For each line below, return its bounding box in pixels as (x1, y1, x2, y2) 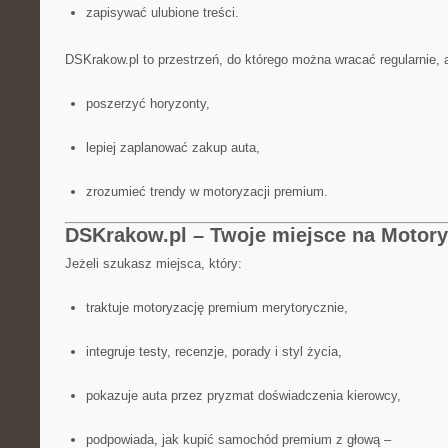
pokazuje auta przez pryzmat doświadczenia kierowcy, (85, 388, 401, 403)
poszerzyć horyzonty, (85, 96, 210, 111)
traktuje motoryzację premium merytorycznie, (85, 300, 348, 315)
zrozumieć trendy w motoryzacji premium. (85, 184, 328, 199)
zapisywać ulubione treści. (85, 5, 239, 20)
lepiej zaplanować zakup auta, (85, 140, 260, 155)
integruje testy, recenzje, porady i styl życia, (85, 344, 342, 359)
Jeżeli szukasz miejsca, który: (65, 256, 242, 271)
